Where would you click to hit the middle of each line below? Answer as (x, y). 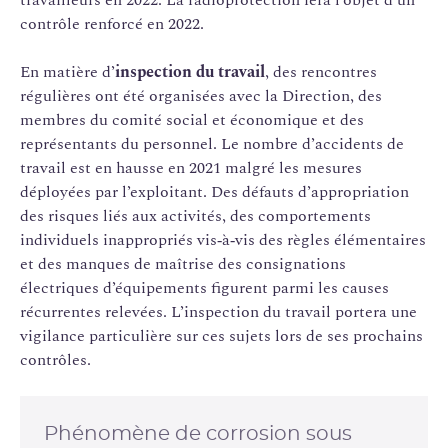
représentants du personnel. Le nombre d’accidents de (212, 143)
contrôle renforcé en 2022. (112, 23)
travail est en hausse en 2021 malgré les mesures (191, 167)
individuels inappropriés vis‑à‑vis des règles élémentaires (223, 239)
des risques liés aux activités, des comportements (195, 215)
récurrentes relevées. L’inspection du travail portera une (218, 311)
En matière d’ (67, 71)
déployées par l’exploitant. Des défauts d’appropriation (214, 191)
